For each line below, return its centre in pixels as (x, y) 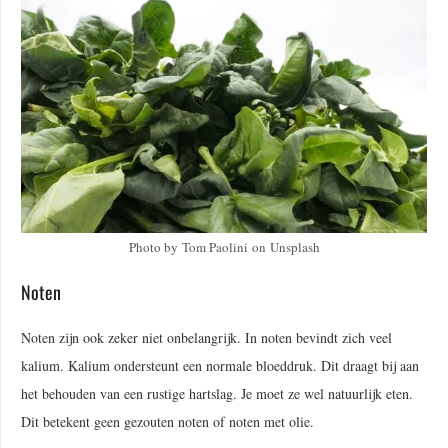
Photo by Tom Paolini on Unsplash (224, 247)
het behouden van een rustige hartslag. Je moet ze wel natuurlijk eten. (217, 394)
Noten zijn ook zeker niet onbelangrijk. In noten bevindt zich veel (206, 338)
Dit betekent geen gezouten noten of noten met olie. (167, 422)
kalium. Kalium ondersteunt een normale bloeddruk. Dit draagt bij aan (220, 366)
